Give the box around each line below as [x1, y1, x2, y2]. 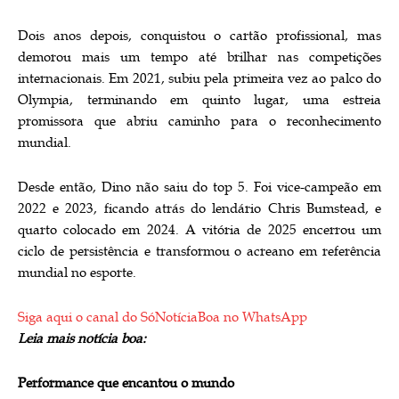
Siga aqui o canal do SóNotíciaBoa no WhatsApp [18, 308, 307, 326]
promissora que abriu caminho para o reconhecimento [18, 112, 381, 130]
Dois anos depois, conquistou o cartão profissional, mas [18, 27, 381, 45]
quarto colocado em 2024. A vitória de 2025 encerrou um [18, 221, 381, 239]
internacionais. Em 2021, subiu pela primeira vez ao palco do [18, 69, 381, 87]
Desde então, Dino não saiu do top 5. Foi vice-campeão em [18, 178, 381, 196]
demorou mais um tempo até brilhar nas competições [18, 48, 381, 66]
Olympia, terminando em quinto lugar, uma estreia [18, 91, 381, 109]
